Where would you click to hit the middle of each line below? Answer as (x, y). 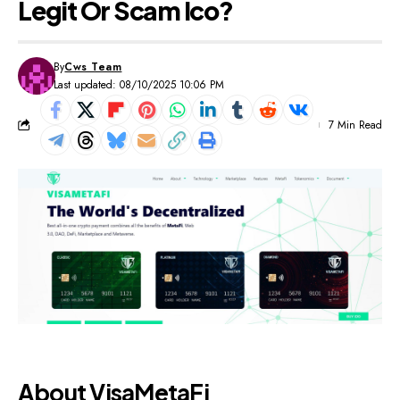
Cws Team (93, 67)
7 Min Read (355, 125)
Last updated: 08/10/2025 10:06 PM (139, 84)
